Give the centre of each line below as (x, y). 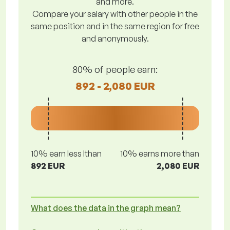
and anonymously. (115, 39)
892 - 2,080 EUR (115, 86)
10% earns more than (160, 154)
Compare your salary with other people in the (115, 14)
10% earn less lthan (66, 154)
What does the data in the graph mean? (106, 208)
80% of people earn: (115, 69)
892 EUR (48, 166)
